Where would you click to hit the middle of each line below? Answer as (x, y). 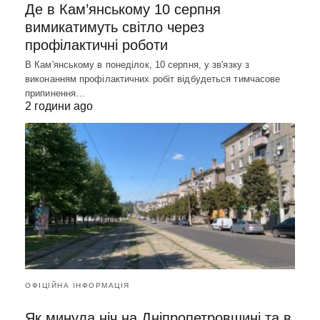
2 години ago (59, 106)
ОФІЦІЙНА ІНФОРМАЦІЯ (77, 286)
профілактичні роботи (96, 45)
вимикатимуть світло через (115, 27)
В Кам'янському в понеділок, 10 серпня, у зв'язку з (137, 64)
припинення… (55, 93)
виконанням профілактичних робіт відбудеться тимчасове (153, 79)
